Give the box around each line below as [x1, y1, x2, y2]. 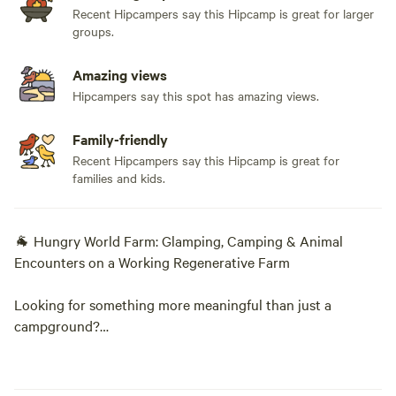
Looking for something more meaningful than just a [14, 294, 331, 314]
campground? [14, 316, 100, 335]
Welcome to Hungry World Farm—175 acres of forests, [14, 358, 346, 377]
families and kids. [72, 169, 165, 187]
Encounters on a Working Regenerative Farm [14, 252, 290, 271]
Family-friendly [72, 129, 168, 148]
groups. [72, 22, 114, 40]
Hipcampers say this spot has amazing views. [72, 87, 319, 104]
